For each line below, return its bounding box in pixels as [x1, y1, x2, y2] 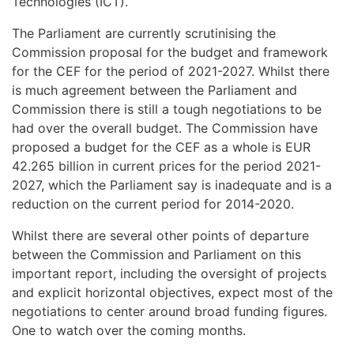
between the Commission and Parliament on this [12, 247, 301, 262]
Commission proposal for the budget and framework [12, 44, 328, 60]
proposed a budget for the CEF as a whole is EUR [12, 139, 311, 155]
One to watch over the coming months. [12, 322, 246, 338]
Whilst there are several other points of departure [12, 228, 309, 243]
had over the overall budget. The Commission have [12, 120, 318, 136]
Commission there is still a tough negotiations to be [12, 101, 322, 117]
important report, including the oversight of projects [12, 265, 326, 281]
